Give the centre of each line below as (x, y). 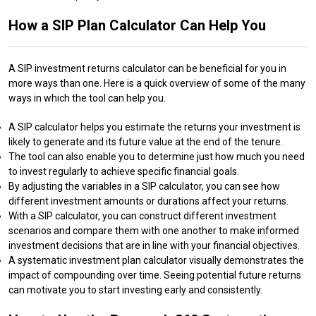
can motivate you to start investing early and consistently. (135, 290)
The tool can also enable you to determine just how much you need (157, 156)
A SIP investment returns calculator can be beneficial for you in (147, 68)
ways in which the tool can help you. (87, 98)
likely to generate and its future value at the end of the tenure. (146, 141)
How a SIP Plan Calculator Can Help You (137, 25)
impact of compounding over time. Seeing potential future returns (155, 275)
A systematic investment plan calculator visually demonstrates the (156, 260)
